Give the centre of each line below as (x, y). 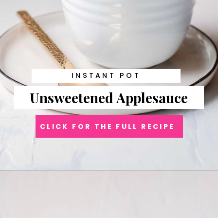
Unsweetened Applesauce (109, 97)
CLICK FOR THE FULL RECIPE (107, 127)
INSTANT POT (106, 76)
